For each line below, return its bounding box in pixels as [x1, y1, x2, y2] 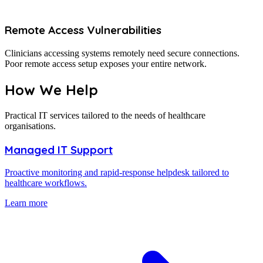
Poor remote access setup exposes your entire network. [5, 59, 207, 69]
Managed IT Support [5, 142, 113, 157]
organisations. [5, 121, 56, 131]
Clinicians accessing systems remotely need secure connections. [5, 48, 240, 59]
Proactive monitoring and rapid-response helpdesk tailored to [5, 167, 229, 178]
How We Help [5, 81, 98, 99]
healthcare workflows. [5, 178, 87, 188]
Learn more [5, 198, 48, 208]
